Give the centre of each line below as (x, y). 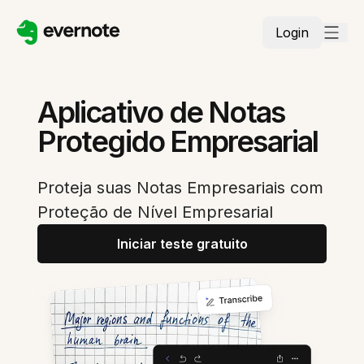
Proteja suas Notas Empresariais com (181, 188)
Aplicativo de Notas (161, 112)
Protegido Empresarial (178, 141)
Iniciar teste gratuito (182, 244)
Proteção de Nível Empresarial (156, 212)
